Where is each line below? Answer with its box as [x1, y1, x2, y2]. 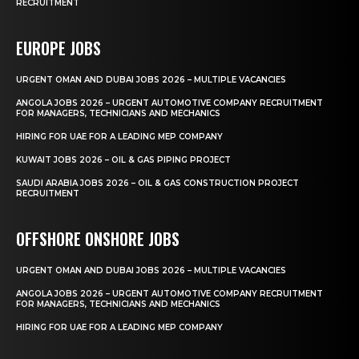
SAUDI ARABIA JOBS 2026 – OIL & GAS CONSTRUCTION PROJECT [16, 177, 299, 188]
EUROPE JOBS [16, 35, 101, 60]
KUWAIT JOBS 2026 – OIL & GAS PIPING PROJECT [16, 154, 231, 165]
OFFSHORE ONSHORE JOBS [16, 226, 179, 251]
